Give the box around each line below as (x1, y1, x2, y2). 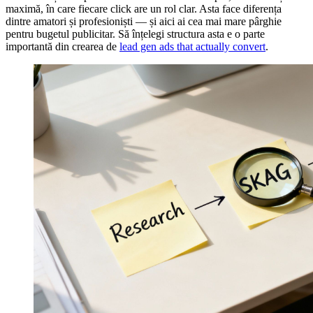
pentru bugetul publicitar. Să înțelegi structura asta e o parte (6, 27, 265, 40)
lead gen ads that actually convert (119, 40, 265, 52)
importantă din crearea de (6, 40, 119, 52)
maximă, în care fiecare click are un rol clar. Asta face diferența (6, 2, 282, 15)
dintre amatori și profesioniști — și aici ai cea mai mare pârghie (6, 15, 282, 27)
